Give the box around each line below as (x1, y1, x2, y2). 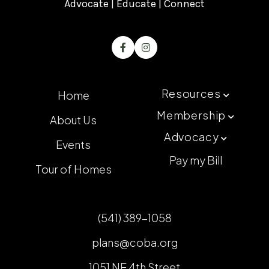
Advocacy (163, 130, 219, 144)
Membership (157, 108, 226, 122)
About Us (50, 113, 97, 127)
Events (56, 138, 91, 152)
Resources (162, 86, 221, 101)
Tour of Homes (35, 162, 112, 177)
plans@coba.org (91, 235, 178, 250)
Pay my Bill (169, 153, 222, 168)
